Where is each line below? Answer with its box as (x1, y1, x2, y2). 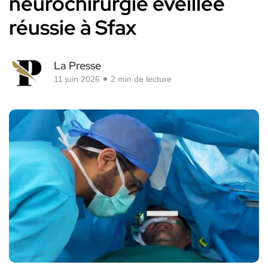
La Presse (54, 59, 101, 73)
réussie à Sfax (9, 14, 136, 41)
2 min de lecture (111, 74, 172, 84)
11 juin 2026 (54, 74, 100, 84)
